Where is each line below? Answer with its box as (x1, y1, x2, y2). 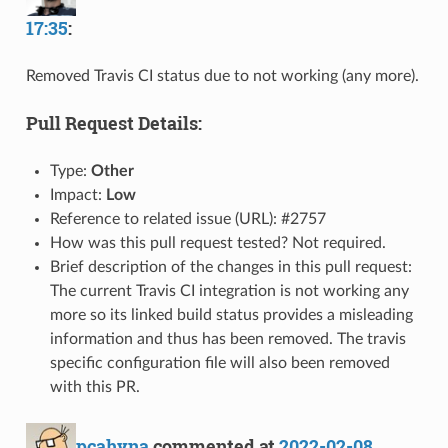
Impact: (49, 186, 106, 203)
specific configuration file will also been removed (49, 354, 390, 371)
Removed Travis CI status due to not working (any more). (25, 67, 419, 84)
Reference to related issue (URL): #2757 (49, 210, 326, 227)
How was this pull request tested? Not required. (49, 234, 386, 251)
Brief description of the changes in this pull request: (49, 258, 412, 275)
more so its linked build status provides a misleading (49, 306, 413, 323)
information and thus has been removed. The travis (49, 330, 406, 347)
